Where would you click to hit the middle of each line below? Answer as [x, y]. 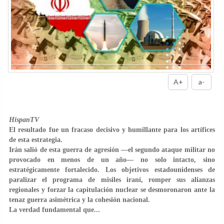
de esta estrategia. [36, 139]
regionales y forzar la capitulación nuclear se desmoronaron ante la [112, 189]
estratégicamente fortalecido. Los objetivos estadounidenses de [112, 169]
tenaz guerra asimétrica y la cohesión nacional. [79, 199]
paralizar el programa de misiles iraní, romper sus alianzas [112, 179]
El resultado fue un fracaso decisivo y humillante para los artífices [112, 129]
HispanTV [24, 119]
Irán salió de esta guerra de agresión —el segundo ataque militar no [112, 149]
